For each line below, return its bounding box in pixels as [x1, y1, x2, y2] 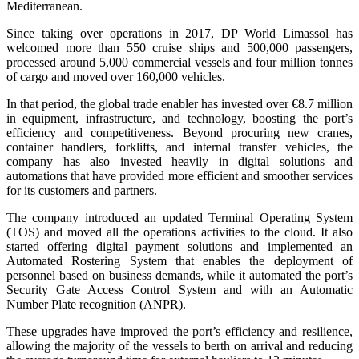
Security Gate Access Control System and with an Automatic [6, 282, 353, 296]
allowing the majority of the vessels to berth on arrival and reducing [6, 338, 353, 353]
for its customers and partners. [6, 183, 157, 197]
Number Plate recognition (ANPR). [6, 296, 186, 311]
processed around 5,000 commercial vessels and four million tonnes [6, 54, 353, 69]
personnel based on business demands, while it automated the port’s [6, 268, 353, 282]
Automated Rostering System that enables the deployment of [6, 253, 353, 268]
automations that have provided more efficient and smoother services [6, 168, 353, 183]
